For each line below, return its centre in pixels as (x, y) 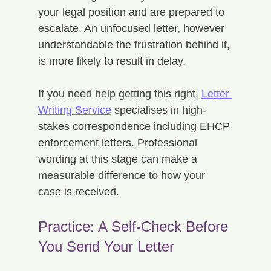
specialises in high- (158, 110)
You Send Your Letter (106, 246)
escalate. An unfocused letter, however (132, 28)
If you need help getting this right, (119, 93)
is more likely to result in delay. (112, 61)
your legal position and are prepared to (132, 12)
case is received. (78, 191)
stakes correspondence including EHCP (135, 126)
